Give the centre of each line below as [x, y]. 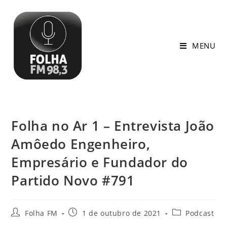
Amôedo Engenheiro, [81, 144]
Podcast [200, 213]
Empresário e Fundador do [100, 162]
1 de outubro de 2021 [122, 213]
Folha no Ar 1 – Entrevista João [113, 126]
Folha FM [41, 213]
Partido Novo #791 [73, 180]
